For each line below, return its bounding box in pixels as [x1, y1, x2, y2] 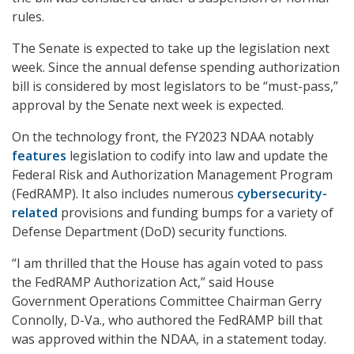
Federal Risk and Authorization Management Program [12, 166, 333, 184]
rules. [12, 8, 44, 26]
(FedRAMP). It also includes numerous [12, 185, 237, 203]
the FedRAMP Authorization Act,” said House [12, 273, 274, 292]
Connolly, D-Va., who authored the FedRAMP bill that [12, 311, 322, 330]
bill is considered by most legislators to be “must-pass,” [12, 77, 338, 96]
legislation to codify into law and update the [66, 147, 328, 165]
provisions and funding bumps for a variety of [58, 204, 333, 222]
